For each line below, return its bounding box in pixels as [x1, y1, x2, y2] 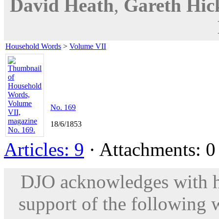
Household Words [5, 42, 61, 50]
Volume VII [69, 42, 106, 50]
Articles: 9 [4, 138, 84, 160]
